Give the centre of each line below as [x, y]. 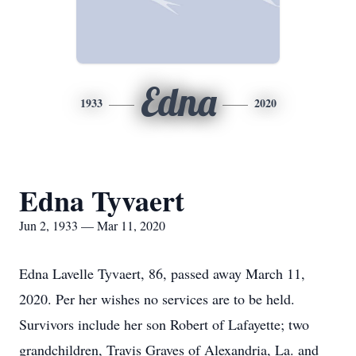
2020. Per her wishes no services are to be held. [157, 299]
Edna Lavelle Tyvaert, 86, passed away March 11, [162, 273]
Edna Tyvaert [102, 200]
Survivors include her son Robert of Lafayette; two [164, 324]
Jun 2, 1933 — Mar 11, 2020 [92, 225]
